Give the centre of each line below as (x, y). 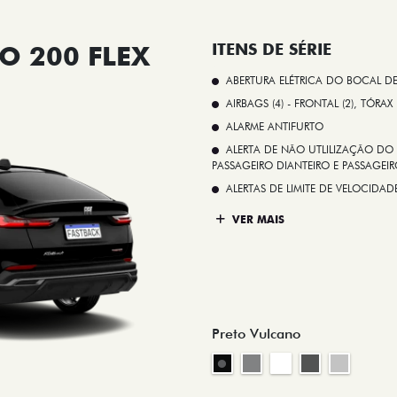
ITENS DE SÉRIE (272, 49)
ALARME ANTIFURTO (275, 126)
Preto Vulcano (256, 334)
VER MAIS (257, 220)
